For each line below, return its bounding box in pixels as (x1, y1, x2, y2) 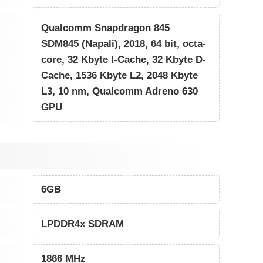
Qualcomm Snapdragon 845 (41, 22, 170, 33)
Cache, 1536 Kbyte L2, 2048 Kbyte (41, 69, 198, 81)
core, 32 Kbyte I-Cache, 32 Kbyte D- (41, 53, 207, 65)
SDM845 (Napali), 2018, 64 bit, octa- (41, 38, 207, 49)
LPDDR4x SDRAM (41, 218, 124, 230)
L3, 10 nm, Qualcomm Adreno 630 (41, 85, 198, 97)
